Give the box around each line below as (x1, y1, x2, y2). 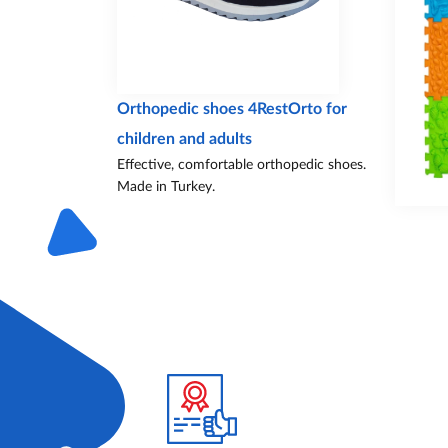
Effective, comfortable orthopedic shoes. (117, 158, 366, 173)
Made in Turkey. (117, 180, 215, 195)
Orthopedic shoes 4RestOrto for (117, 101, 347, 118)
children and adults (117, 131, 252, 148)
